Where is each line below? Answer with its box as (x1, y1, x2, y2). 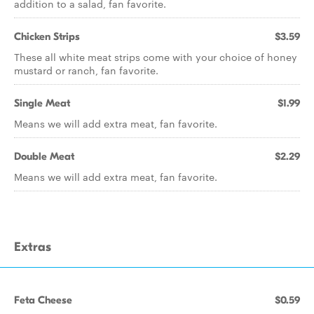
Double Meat (14, 150, 74, 163)
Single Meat (14, 97, 70, 109)
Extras (14, 240, 51, 254)
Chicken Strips (14, 30, 80, 43)
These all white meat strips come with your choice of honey (14, 50, 297, 64)
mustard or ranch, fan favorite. (14, 63, 158, 77)
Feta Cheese (14, 294, 72, 306)
